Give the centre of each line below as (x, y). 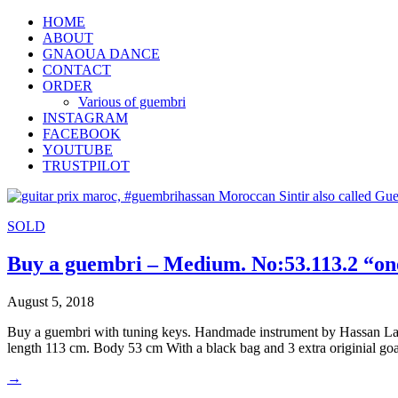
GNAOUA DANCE (101, 54)
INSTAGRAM (85, 118)
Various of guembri (132, 102)
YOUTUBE (78, 150)
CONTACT (77, 70)
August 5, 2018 (51, 301)
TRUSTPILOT (86, 166)
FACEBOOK (82, 134)
